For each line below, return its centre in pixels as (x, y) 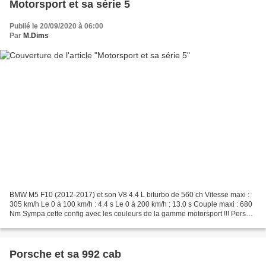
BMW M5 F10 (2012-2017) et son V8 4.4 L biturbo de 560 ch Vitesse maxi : (129, 194)
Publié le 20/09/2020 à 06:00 (56, 26)
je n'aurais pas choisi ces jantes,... (64, 223)
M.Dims (36, 36)
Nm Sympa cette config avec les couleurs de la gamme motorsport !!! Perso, (131, 213)
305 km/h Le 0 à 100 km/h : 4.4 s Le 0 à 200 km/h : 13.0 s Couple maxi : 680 (131, 204)
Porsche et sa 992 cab (65, 254)
